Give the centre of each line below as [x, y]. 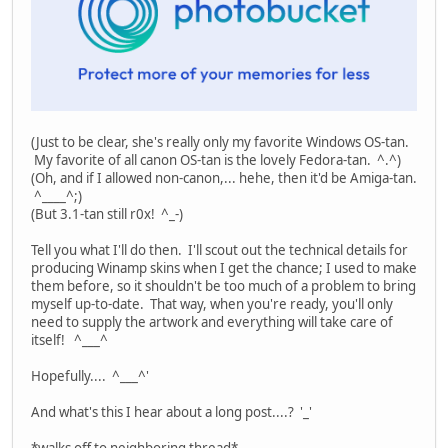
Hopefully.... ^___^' [90, 376]
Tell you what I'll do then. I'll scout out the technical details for [219, 250]
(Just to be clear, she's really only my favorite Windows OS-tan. [220, 142]
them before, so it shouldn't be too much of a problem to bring [223, 286]
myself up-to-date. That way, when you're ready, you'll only [212, 304]
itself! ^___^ [72, 340]
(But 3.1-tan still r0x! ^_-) [107, 214]
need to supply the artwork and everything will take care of [212, 322]
